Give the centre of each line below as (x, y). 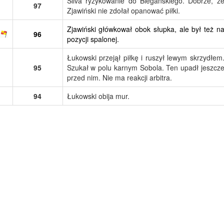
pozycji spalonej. (93, 39)
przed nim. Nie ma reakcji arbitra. (119, 77)
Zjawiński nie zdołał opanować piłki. (123, 10)
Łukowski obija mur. (98, 96)
